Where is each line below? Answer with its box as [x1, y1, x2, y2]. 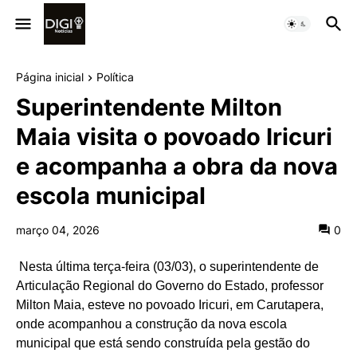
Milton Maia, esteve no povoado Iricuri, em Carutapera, [16, 298, 324, 312]
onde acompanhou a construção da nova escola [16, 317, 287, 331]
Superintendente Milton [16, 93, 282, 122]
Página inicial [16, 70, 84, 84]
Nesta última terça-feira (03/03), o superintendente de [19, 260, 319, 274]
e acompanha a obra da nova [16, 152, 338, 181]
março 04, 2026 [16, 223, 100, 237]
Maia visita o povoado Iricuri [16, 123, 332, 151]
